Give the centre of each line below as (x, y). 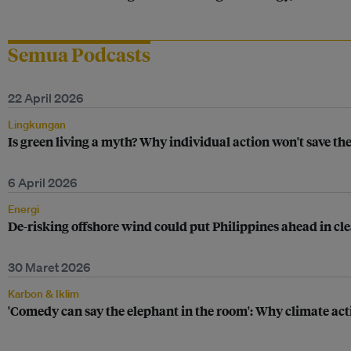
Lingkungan (37, 125)
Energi (24, 209)
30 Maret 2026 (49, 267)
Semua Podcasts (79, 54)
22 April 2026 (46, 98)
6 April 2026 (43, 183)
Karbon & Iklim (43, 294)
